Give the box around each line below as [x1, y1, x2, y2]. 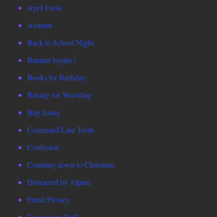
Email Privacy [27, 194, 70, 205]
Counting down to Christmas [27, 159, 115, 170]
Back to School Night [27, 37, 93, 48]
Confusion [27, 142, 59, 153]
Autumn [27, 20, 52, 31]
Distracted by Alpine [27, 177, 91, 187]
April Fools [27, 2, 62, 13]
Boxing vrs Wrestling [27, 90, 92, 100]
